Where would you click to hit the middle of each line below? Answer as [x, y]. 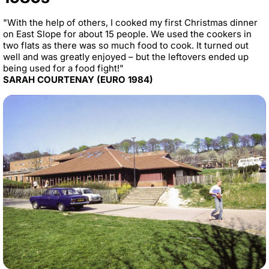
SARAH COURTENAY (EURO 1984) [78, 79]
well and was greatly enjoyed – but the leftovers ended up [126, 56]
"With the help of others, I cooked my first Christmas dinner [130, 22]
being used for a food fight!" [65, 68]
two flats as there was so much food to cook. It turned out [126, 45]
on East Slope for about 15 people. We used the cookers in [127, 34]
